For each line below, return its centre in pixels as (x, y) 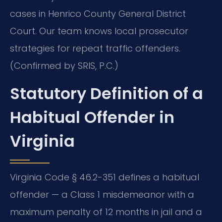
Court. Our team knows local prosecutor (99, 31)
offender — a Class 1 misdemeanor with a (102, 194)
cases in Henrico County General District (98, 14)
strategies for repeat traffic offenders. (95, 49)
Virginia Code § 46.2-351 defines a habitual (105, 177)
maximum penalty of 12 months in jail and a (106, 212)
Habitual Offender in (92, 117)
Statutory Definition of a (107, 93)
